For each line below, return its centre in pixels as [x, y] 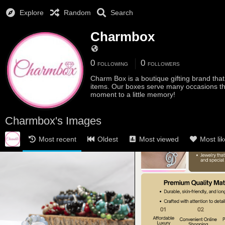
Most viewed [159, 139]
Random [77, 13]
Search [122, 13]
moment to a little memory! [133, 94]
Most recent [58, 139]
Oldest [108, 139]
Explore [32, 13]
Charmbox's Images [53, 121]
